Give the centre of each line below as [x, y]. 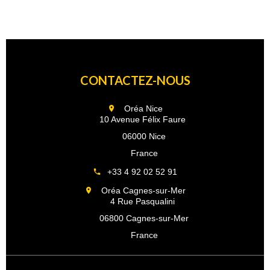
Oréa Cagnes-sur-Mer [143, 190]
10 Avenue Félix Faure [135, 119]
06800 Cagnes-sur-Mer [144, 218]
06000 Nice [144, 136]
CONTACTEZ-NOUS [135, 80]
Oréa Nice [143, 108]
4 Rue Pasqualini [135, 201]
